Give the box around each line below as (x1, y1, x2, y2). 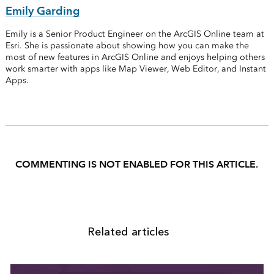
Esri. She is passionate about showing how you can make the (5, 40, 249, 51)
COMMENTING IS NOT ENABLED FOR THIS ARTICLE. (15, 158, 259, 171)
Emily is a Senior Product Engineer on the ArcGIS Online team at (5, 29, 264, 40)
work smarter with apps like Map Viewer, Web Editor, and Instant (5, 64, 266, 75)
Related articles (87, 225, 169, 239)
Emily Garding (5, 4, 80, 18)
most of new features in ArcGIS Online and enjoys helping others (5, 52, 265, 63)
